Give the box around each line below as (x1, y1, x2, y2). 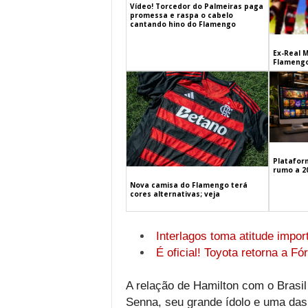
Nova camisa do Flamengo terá (129, 179, 247, 190)
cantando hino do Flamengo (129, 19, 236, 29)
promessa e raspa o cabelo (129, 10, 233, 20)
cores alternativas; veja (129, 188, 220, 199)
